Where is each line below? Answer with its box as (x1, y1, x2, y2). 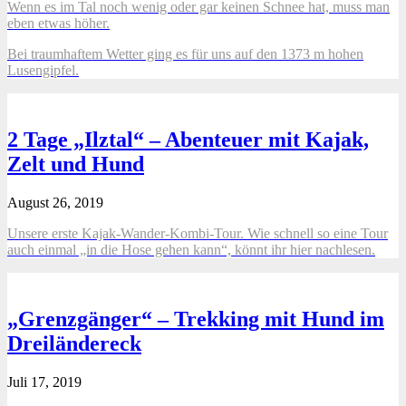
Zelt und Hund (7, 151, 144, 176)
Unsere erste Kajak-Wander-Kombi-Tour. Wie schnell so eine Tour (7, 225, 388, 241)
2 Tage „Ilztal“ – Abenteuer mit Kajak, (7, 127, 369, 151)
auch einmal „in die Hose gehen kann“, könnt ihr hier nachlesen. (7, 241, 375, 257)
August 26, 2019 (7, 194, 103, 210)
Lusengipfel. (7, 62, 79, 78)
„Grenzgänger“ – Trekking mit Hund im (7, 306, 384, 331)
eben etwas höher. (7, 14, 110, 31)
